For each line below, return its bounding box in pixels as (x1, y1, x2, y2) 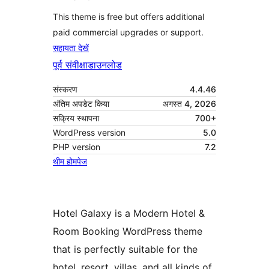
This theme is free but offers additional (53, 11, 204, 22)
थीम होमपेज (53, 156, 87, 167)
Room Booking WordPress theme (53, 225, 202, 238)
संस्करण (53, 84, 77, 95)
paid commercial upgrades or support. (53, 27, 204, 38)
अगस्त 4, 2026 (163, 98, 216, 109)
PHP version (53, 142, 100, 153)
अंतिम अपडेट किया (53, 98, 109, 109)
